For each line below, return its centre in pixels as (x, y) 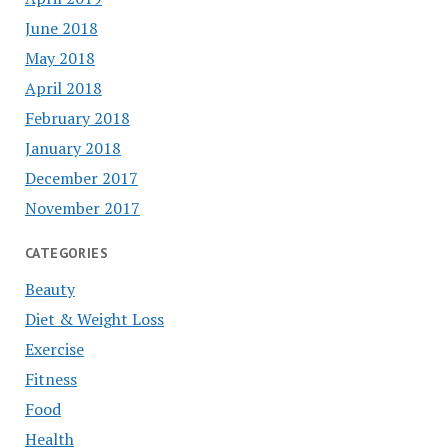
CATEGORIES (66, 252)
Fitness (50, 379)
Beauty (49, 289)
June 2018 (61, 27)
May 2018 (59, 57)
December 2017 (81, 177)
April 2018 (63, 87)
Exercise (54, 349)
